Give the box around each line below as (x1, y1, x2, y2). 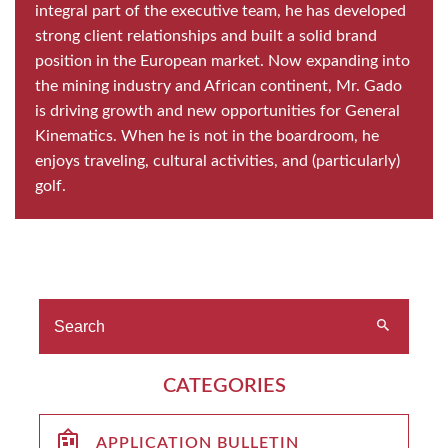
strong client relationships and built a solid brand (35, 27, 377, 44)
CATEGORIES (162, 375, 286, 396)
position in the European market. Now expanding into (35, 52, 410, 69)
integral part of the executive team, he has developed (35, 2, 406, 19)
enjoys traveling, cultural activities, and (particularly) (35, 152, 400, 169)
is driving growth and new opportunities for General (35, 102, 400, 119)
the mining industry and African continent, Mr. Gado (35, 77, 402, 94)
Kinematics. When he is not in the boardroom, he (35, 127, 379, 144)
